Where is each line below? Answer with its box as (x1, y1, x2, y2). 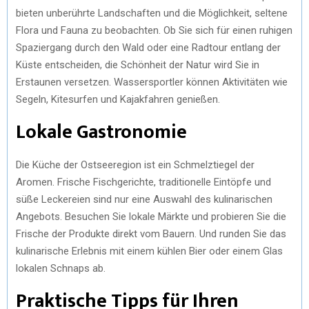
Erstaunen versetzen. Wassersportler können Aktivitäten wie (16, 75, 288, 88)
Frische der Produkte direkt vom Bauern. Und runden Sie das (16, 227, 286, 240)
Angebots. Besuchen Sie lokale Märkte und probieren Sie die (16, 210, 286, 223)
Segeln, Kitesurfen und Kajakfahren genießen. (16, 92, 220, 106)
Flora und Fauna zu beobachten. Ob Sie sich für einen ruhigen (16, 23, 292, 37)
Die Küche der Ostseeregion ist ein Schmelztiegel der (16, 158, 255, 171)
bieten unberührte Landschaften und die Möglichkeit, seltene (16, 6, 288, 19)
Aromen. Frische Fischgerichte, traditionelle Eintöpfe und (16, 175, 271, 188)
